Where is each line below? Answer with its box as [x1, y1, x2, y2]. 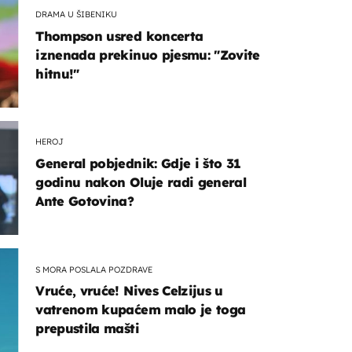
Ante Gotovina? [35, 192, 134, 209]
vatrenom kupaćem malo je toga [35, 302, 246, 318]
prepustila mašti [35, 321, 139, 337]
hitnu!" [35, 65, 79, 82]
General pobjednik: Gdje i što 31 [35, 155, 241, 171]
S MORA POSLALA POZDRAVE [35, 263, 153, 275]
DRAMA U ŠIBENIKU [35, 9, 118, 20]
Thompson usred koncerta [35, 27, 203, 44]
